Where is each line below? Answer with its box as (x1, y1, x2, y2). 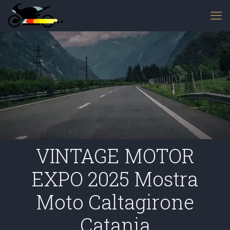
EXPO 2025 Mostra (32, 166, 198, 191)
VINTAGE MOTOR (35, 143, 195, 168)
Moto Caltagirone (36, 189, 194, 215)
